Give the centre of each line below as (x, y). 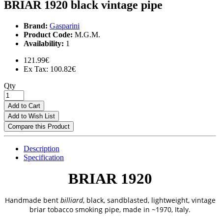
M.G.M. (86, 34)
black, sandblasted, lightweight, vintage (150, 200)
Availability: (44, 43)
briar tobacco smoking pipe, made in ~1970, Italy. (110, 209)
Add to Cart (24, 106)
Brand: (36, 26)
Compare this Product (39, 126)
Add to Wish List (31, 116)
